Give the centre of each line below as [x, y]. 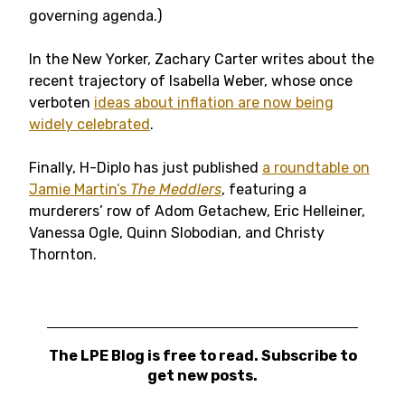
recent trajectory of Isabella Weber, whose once [191, 81]
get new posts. [202, 376]
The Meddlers [176, 189]
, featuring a [264, 189]
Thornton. [63, 254]
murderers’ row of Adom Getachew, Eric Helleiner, [197, 211]
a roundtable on [316, 168]
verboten [61, 103]
